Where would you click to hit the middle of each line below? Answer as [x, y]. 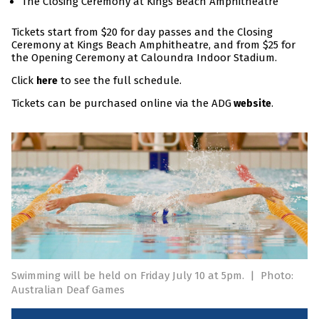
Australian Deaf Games [68, 290]
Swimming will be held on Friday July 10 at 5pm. [129, 276]
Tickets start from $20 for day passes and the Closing [142, 32]
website [251, 104]
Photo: [277, 276]
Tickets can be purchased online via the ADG [121, 104]
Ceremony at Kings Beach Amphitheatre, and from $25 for [153, 45]
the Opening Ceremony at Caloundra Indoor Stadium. [144, 58]
